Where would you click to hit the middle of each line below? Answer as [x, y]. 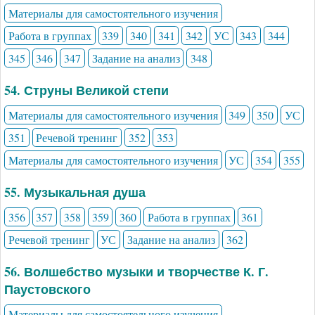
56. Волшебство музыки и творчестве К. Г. [136, 271]
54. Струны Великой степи [86, 90]
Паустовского [47, 289]
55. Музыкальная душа [75, 192]
